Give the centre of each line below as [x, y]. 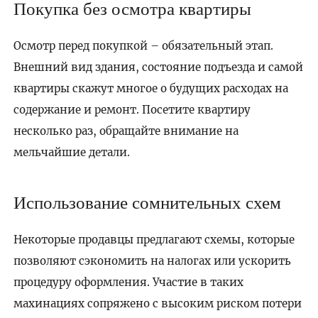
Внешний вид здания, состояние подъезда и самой [158, 67]
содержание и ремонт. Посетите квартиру [132, 109]
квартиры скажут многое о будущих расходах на [150, 88]
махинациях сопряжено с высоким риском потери [157, 304]
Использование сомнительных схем [147, 202]
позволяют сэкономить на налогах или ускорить [152, 261]
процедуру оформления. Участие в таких [128, 283]
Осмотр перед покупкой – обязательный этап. [143, 45]
